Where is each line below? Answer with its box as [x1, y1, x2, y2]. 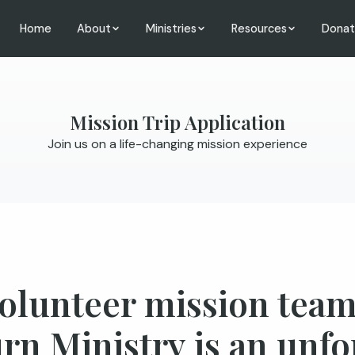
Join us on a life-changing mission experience [48, 136, 307, 152]
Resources [231, 21, 288, 36]
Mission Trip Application [70, 109, 285, 135]
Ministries [146, 21, 197, 36]
